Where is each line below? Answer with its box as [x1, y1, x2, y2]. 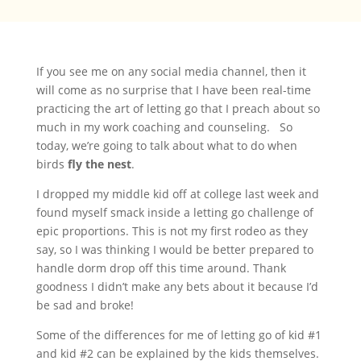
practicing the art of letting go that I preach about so [35, 101, 320, 116]
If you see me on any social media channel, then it [35, 64, 306, 79]
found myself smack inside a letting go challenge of [35, 205, 313, 220]
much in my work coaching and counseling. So [35, 119, 293, 135]
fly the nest [67, 156, 131, 172]
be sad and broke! [35, 297, 134, 313]
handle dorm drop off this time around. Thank [35, 260, 286, 276]
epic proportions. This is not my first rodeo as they [35, 223, 308, 239]
